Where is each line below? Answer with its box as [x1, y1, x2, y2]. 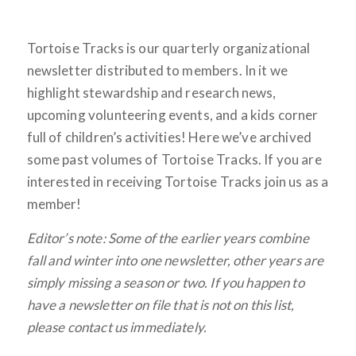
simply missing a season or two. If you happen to [26, 273, 304, 291]
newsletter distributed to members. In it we [26, 62, 288, 79]
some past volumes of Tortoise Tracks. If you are [26, 151, 322, 168]
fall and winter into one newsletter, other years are [26, 251, 324, 269]
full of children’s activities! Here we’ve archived [26, 129, 312, 146]
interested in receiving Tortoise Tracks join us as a [26, 173, 329, 191]
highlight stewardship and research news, [26, 84, 277, 102]
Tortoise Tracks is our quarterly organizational [26, 40, 311, 57]
